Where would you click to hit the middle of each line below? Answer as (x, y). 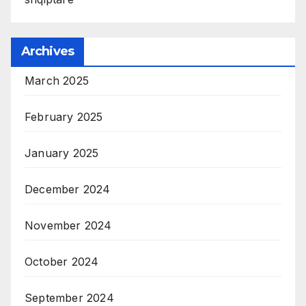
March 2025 (57, 80)
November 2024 (68, 225)
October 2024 (62, 261)
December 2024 (68, 189)
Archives (47, 51)
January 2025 (62, 153)
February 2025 (64, 116)
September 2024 (69, 297)
